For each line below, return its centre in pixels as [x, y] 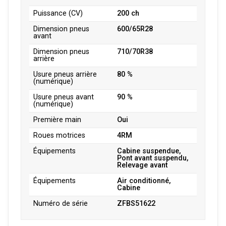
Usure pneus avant [64, 97]
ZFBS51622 [136, 203]
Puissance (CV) [58, 13]
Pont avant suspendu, [153, 158]
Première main [57, 120]
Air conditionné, [144, 181]
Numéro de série [61, 203]
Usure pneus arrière [65, 74]
